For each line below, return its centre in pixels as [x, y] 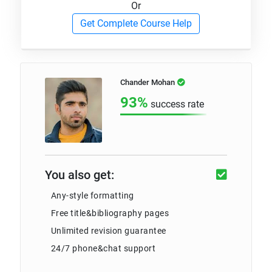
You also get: [79, 175]
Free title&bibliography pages [110, 213]
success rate [177, 104]
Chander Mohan [147, 82]
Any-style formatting [92, 195]
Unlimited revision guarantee [108, 230]
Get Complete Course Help [136, 23]
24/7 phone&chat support [103, 248]
